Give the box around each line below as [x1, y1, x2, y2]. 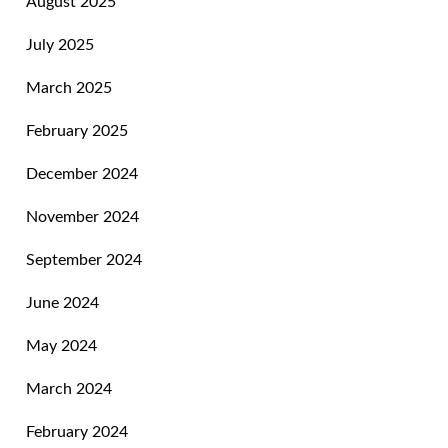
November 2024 [26, 209, 140, 226]
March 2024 [26, 381, 113, 398]
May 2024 [26, 338, 98, 355]
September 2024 [26, 252, 143, 269]
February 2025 [26, 123, 129, 140]
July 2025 [26, 37, 95, 54]
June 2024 [26, 295, 100, 312]
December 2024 [26, 166, 139, 183]
